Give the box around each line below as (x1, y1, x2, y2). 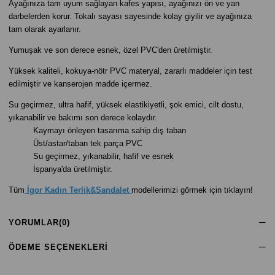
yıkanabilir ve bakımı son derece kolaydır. (9, 113, 157, 122)
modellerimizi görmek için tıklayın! (131, 185, 253, 195)
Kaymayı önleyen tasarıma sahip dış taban (33, 126, 186, 135)
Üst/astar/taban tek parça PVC (33, 139, 142, 148)
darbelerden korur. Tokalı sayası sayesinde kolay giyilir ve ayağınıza (9, 12, 252, 21)
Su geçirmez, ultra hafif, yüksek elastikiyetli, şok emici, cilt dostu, (9, 100, 244, 109)
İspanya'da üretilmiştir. (33, 165, 112, 174)
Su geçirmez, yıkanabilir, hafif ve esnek (33, 152, 174, 161)
